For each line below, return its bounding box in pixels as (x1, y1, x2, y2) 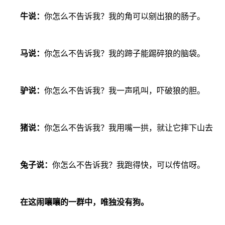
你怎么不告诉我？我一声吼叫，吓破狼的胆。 (44, 86, 205, 95)
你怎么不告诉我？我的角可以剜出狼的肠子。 (44, 12, 205, 21)
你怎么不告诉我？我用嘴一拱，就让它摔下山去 (44, 123, 213, 132)
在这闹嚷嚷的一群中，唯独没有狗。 (12, 197, 149, 206)
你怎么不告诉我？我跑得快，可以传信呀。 (52, 160, 205, 169)
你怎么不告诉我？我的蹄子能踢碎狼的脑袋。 (44, 49, 205, 58)
